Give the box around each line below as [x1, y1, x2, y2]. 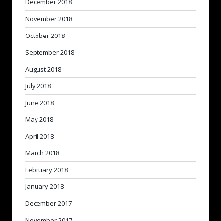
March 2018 [25, 148, 59, 158]
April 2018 [25, 132, 54, 141]
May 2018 [25, 115, 53, 124]
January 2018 [25, 182, 64, 191]
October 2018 [25, 31, 65, 40]
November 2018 [25, 14, 72, 24]
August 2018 [25, 65, 61, 74]
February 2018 [25, 165, 68, 175]
